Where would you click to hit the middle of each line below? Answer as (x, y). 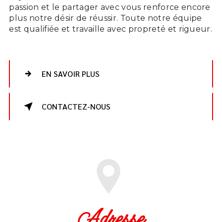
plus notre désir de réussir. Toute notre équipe (106, 18)
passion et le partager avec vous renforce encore (110, 7)
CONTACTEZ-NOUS (76, 106)
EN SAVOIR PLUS (71, 73)
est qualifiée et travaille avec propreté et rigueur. (111, 29)
